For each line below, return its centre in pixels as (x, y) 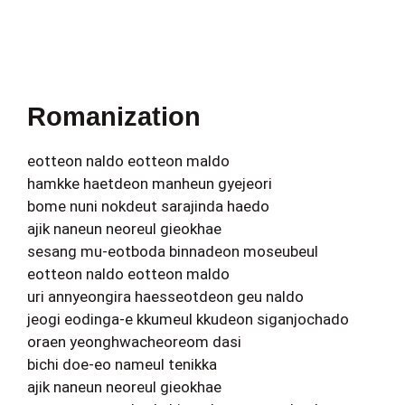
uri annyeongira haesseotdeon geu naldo (165, 297)
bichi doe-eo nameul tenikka (122, 365)
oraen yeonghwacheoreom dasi (134, 342)
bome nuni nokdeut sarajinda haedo (148, 207)
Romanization (114, 117)
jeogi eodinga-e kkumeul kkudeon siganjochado (188, 320)
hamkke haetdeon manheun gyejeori (150, 184)
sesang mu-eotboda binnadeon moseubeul (173, 252)
